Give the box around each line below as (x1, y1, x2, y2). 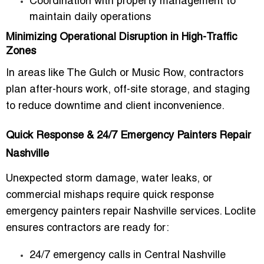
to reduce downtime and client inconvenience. (6, 101, 225, 111)
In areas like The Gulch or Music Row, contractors (6, 68, 243, 78)
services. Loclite (177, 206, 256, 217)
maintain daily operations (29, 12, 151, 22)
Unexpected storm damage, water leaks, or (6, 173, 212, 184)
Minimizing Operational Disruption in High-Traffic (6, 32, 237, 42)
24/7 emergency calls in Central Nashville (29, 250, 226, 260)
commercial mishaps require (6, 190, 143, 200)
